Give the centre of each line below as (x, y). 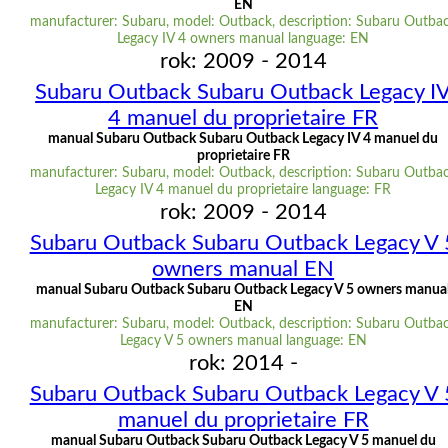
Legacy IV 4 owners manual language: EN (243, 39)
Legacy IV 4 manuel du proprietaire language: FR (243, 190)
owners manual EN (243, 269)
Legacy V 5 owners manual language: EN (243, 341)
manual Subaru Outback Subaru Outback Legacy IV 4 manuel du (243, 139)
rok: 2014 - (243, 363)
